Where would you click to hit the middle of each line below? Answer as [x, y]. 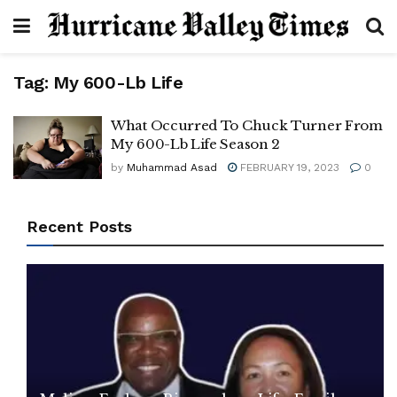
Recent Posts [79, 226]
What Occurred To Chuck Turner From [247, 125]
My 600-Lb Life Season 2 [196, 144]
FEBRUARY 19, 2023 [288, 167]
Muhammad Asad [172, 167]
